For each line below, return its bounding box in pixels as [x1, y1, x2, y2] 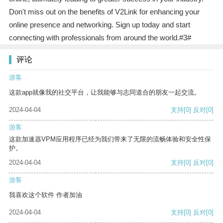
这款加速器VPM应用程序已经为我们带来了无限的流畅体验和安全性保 [9, 135, 211, 143]
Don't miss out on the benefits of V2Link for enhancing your [8, 7, 200, 16]
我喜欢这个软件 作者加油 [9, 191, 82, 199]
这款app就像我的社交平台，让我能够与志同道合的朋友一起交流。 [9, 89, 201, 97]
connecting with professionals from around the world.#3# [8, 33, 191, 42]
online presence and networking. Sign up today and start [8, 20, 190, 29]
